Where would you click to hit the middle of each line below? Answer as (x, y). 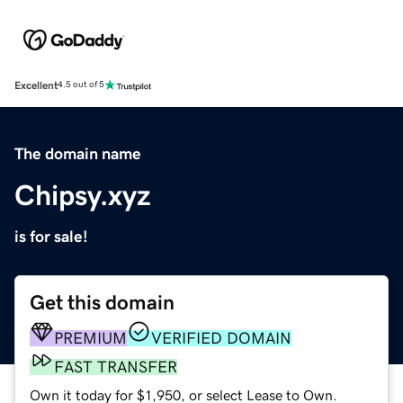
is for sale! (51, 236)
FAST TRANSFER (116, 367)
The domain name (78, 153)
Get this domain (102, 302)
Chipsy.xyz (83, 195)
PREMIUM (90, 338)
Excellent (36, 85)
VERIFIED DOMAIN (221, 338)
